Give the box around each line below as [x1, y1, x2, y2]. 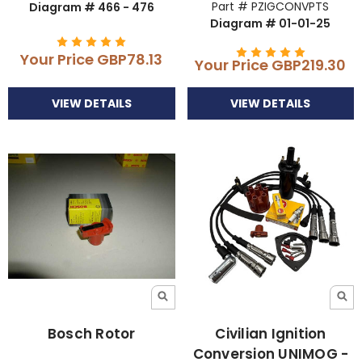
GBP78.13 [97, 49, 163, 70]
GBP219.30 [271, 54, 347, 75]
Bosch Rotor [47, 323, 136, 343]
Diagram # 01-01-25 [210, 15, 331, 32]
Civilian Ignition [215, 323, 326, 343]
